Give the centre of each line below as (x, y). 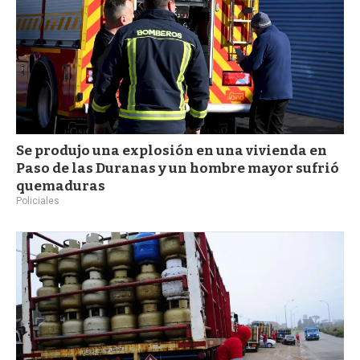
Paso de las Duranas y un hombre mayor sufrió (178, 168)
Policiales (38, 200)
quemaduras (61, 186)
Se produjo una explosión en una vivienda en (172, 150)
